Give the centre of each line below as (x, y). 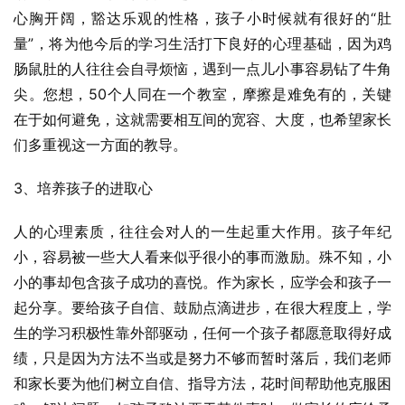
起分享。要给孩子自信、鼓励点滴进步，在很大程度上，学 (202, 307)
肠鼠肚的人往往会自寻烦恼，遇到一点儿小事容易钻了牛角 (202, 69)
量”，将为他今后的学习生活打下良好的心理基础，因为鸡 (202, 43)
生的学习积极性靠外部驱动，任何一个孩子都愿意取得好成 (202, 333)
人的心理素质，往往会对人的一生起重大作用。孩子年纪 (202, 231)
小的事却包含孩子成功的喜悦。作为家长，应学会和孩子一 (202, 282)
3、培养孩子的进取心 (83, 188)
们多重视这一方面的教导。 (100, 145)
